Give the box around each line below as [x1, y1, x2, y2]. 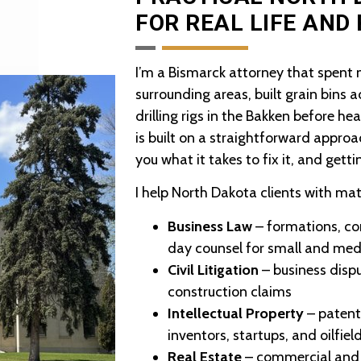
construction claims [168, 282, 293, 301]
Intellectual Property [168, 304, 305, 322]
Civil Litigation [168, 260, 259, 279]
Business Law [168, 217, 253, 235]
